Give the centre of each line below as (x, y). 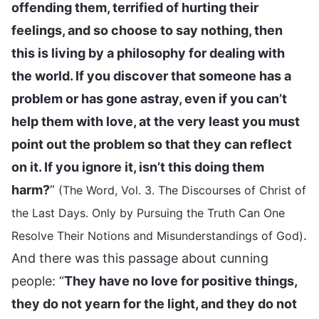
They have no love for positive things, (181, 281)
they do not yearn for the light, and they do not (154, 303)
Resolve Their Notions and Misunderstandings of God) (157, 235)
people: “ (38, 281)
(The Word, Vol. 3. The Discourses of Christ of (182, 190)
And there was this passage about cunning (140, 258)
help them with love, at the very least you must (156, 121)
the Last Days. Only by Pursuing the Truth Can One (148, 213)
